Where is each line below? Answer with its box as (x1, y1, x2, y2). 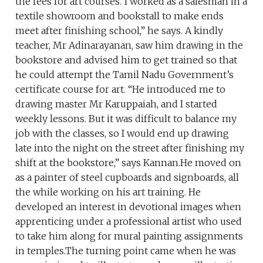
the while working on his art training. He (15, 186, 201, 198)
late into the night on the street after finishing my (15, 141, 245, 154)
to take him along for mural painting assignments (15, 230, 244, 242)
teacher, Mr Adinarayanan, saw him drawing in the (15, 39, 244, 51)
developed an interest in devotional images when (15, 200, 242, 213)
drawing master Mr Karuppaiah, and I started (15, 97, 218, 110)
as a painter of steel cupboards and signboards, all (15, 171, 240, 183)
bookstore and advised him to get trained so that (15, 53, 238, 66)
